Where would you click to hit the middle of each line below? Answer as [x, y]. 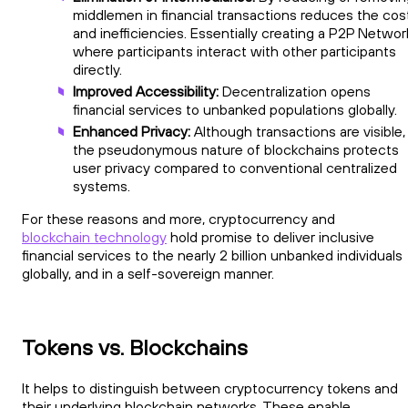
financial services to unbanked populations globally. [239, 109]
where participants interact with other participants [235, 51]
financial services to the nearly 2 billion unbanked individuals [212, 255]
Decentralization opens [295, 91]
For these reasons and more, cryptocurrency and [178, 218]
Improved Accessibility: [146, 91]
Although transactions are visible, [298, 131]
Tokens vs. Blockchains [135, 347]
